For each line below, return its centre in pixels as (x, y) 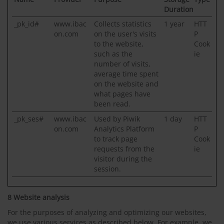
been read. (112, 104)
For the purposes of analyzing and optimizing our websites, (107, 212)
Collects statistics (123, 24)
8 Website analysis (40, 197)
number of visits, (122, 64)
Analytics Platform (124, 129)
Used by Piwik (117, 119)
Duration (179, 9)
